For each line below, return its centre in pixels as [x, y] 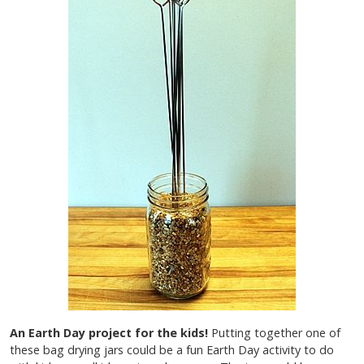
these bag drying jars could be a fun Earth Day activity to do [172, 350]
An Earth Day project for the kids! [110, 333]
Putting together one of [276, 333]
